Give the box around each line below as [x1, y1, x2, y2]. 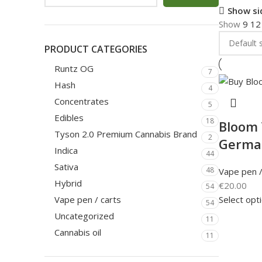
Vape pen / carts [54, 194, 121, 205]
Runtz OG [54, 63, 94, 74]
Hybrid [54, 177, 82, 189]
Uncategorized [54, 210, 114, 222]
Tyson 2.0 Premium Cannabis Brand [54, 128, 197, 140]
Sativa [54, 161, 78, 173]
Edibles [54, 112, 86, 123]
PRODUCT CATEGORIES [44, 43, 147, 56]
